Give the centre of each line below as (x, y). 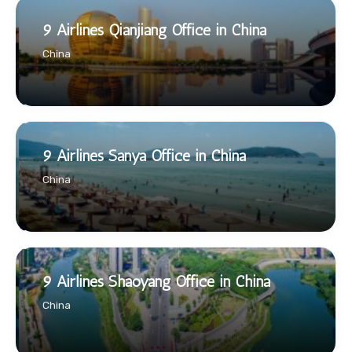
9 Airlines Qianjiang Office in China (154, 30)
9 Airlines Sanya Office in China (144, 156)
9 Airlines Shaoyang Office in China (156, 282)
